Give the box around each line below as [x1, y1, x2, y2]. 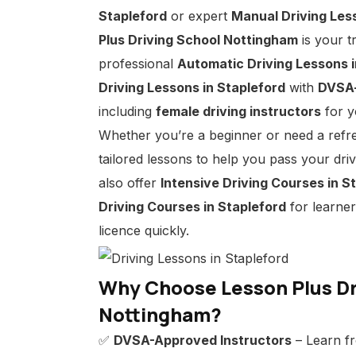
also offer [99, 175, 161, 191]
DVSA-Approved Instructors [114, 332, 292, 348]
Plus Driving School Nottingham [99, 32, 298, 48]
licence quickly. [99, 222, 189, 238]
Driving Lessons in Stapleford [99, 79, 285, 95]
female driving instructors [156, 103, 321, 119]
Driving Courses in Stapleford [99, 199, 286, 215]
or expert [167, 8, 231, 24]
